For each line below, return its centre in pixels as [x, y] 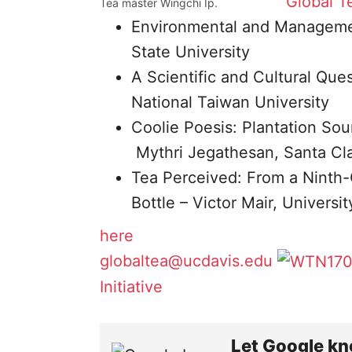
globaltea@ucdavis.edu [186, 260]
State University [190, 51]
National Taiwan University [230, 102]
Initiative [131, 287]
